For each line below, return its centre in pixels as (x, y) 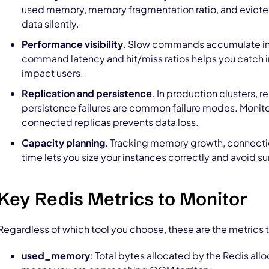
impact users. (53, 73)
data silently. (50, 24)
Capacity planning (63, 143)
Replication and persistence (87, 93)
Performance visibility (72, 44)
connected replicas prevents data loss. (110, 122)
